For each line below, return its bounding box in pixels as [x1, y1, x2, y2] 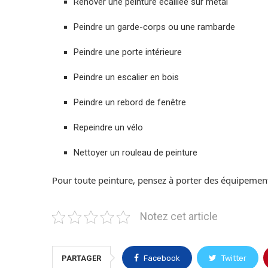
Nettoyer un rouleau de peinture [74, 147, 197, 159]
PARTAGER [62, 254, 101, 263]
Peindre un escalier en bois [74, 72, 179, 83]
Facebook [144, 254, 180, 263]
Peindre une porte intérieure [74, 47, 182, 58]
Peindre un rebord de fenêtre [74, 97, 186, 108]
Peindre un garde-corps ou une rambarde [74, 22, 235, 33]
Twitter [221, 254, 246, 263]
